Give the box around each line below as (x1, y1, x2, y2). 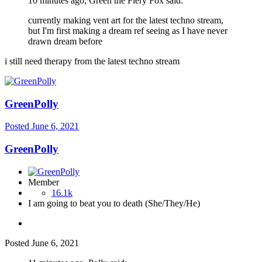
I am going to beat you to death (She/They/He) (28, 198, 200, 208)
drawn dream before (28, 36, 102, 46)
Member (28, 177, 59, 187)
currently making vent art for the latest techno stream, (28, 15, 223, 25)
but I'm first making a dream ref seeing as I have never (28, 25, 227, 36)
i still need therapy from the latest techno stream (5, 56, 182, 66)
